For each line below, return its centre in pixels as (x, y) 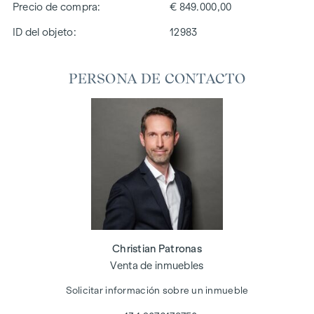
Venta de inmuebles (157, 265)
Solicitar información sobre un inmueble (157, 291)
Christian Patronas (157, 248)
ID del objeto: (44, 32)
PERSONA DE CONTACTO (157, 78)
